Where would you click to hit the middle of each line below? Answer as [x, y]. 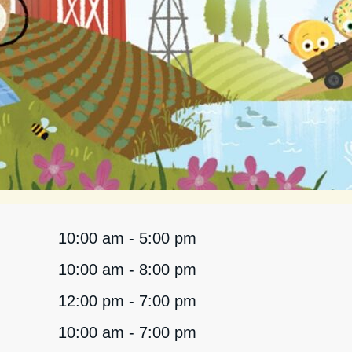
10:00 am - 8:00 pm [127, 269]
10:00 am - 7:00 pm [127, 332]
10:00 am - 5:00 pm [127, 238]
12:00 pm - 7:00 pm [127, 301]
